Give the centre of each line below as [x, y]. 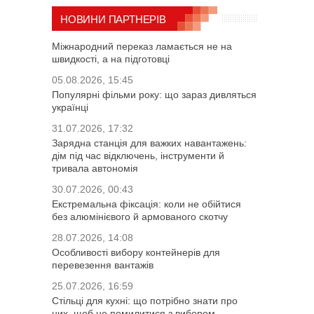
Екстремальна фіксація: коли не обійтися [146, 204]
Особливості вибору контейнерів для [136, 252]
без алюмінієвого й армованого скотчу [140, 216]
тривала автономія [95, 168]
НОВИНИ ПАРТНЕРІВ [113, 19]
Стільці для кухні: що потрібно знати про [145, 300]
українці [70, 107]
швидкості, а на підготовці [111, 59]
